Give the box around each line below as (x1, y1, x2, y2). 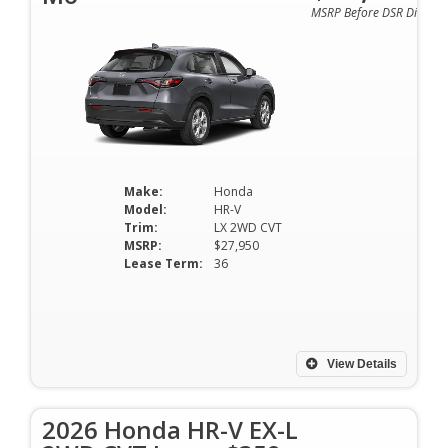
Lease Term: (123, 255, 203, 272)
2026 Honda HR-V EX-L (42, 413, 298, 446)
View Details (324, 357, 397, 371)
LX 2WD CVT (213, 219, 282, 236)
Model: (123, 201, 167, 218)
